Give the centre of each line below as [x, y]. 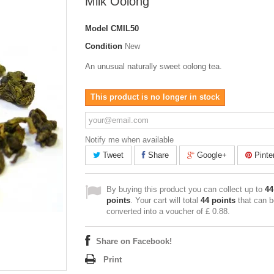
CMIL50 [125, 29]
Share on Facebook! [134, 242]
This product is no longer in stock [155, 97]
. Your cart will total [165, 201]
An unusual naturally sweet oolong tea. [154, 67]
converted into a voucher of [156, 212]
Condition [104, 46]
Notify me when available [129, 140]
